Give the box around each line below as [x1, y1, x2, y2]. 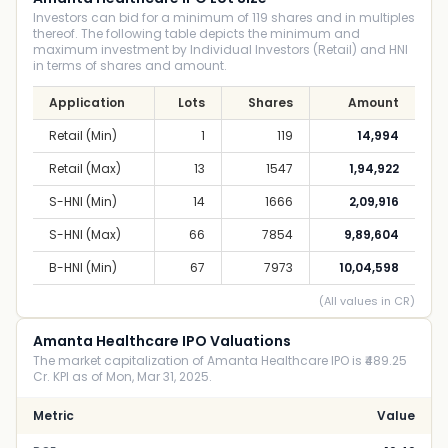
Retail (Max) [49, 160, 121, 177]
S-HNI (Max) [49, 226, 121, 243]
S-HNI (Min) [49, 193, 117, 210]
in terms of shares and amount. [33, 57, 227, 74]
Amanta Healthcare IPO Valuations [33, 331, 291, 351]
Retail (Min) [49, 127, 117, 144]
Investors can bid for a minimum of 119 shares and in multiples [33, 9, 415, 26]
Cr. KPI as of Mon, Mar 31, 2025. [33, 368, 212, 385]
